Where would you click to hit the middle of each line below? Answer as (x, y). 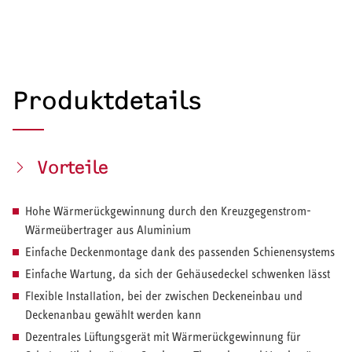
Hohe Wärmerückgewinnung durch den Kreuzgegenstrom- (168, 211)
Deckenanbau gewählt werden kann (113, 314)
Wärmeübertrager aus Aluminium (108, 229)
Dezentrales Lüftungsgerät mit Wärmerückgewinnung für (163, 336)
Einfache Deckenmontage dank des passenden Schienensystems (180, 251)
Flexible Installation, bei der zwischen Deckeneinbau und (164, 295)
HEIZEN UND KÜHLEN (77, 343)
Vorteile (73, 167)
